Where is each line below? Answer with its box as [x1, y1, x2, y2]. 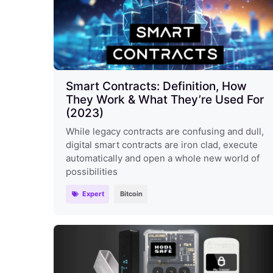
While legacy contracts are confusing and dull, [66, 125, 264, 137]
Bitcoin [119, 189, 143, 198]
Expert [82, 189, 104, 198]
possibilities [66, 165, 118, 177]
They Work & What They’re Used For [66, 92, 264, 107]
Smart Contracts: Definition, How [66, 79, 247, 93]
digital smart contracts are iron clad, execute [66, 138, 258, 151]
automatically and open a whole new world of [66, 152, 260, 164]
